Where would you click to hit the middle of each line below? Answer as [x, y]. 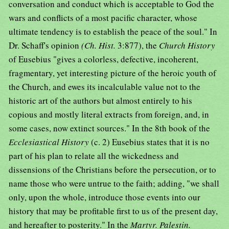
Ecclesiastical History [50, 142]
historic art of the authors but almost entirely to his [100, 101]
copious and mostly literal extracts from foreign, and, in [109, 114]
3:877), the [138, 45]
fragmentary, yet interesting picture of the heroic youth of [112, 73]
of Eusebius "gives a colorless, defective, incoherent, [104, 59]
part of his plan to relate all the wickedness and [94, 156]
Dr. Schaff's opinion [45, 45]
